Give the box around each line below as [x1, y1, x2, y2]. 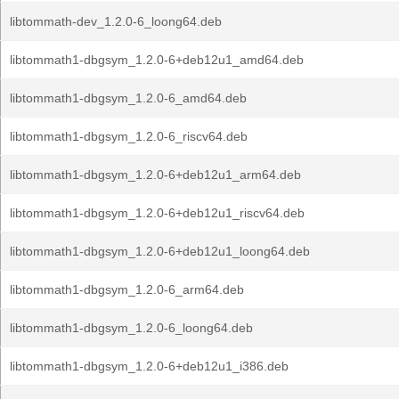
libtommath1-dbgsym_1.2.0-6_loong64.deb [10, 321, 253, 335]
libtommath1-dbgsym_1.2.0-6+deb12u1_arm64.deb [10, 167, 301, 182]
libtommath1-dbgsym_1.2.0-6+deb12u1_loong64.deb [10, 244, 310, 258]
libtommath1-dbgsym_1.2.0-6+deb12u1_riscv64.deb [10, 206, 305, 220]
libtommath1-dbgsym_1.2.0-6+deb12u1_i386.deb [10, 359, 289, 373]
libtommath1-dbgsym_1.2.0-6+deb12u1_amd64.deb [10, 53, 304, 67]
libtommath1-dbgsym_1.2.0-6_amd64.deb [10, 91, 247, 105]
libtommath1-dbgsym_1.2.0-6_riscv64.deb [10, 129, 248, 143]
